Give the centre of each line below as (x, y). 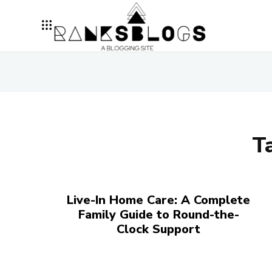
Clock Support (159, 229)
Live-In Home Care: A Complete (159, 200)
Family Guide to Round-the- (158, 214)
